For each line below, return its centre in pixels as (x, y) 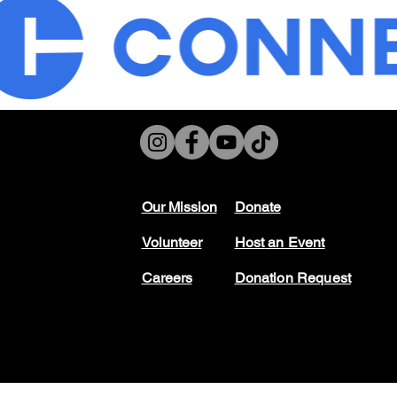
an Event (295, 242)
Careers (167, 277)
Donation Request (293, 277)
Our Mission (179, 206)
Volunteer (171, 242)
